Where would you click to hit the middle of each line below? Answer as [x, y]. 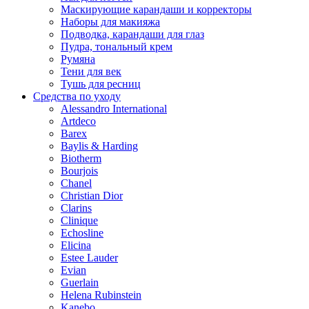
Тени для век [91, 71]
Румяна [78, 59]
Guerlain [80, 282]
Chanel [76, 183]
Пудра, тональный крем [117, 46]
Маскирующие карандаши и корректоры [156, 9]
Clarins [76, 208]
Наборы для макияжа [110, 21]
